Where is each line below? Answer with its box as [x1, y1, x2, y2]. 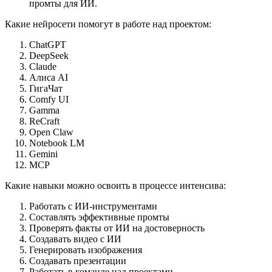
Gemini [29, 148, 58, 159]
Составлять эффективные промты [29, 211, 169, 222]
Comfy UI [29, 93, 69, 104]
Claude [29, 61, 56, 72]
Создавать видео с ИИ [29, 233, 121, 244]
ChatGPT [29, 39, 66, 50]
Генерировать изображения [29, 244, 142, 255]
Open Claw [29, 126, 73, 137]
